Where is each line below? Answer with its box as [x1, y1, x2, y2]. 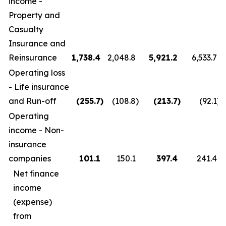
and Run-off [9, 96, 56, 106]
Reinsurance [9, 52, 57, 63]
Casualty [9, 24, 43, 34]
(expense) [13, 197, 52, 207]
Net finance [13, 168, 59, 179]
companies [9, 153, 51, 163]
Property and [9, 10, 60, 20]
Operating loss [9, 68, 65, 78]
